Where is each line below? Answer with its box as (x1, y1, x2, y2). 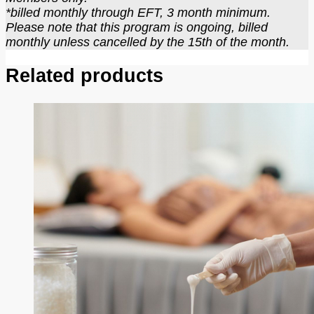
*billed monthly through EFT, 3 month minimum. (6, 6, 271, 20)
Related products (6, 65, 163, 87)
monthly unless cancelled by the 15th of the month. (6, 35, 289, 50)
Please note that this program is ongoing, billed (6, 20, 268, 35)
